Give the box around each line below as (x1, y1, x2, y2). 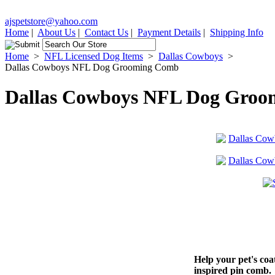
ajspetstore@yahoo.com (5, 16, 98, 26)
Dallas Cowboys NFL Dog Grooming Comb (5, 62, 179, 72)
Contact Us (85, 27, 128, 37)
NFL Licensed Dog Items (44, 51, 143, 61)
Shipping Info (210, 27, 263, 37)
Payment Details (137, 27, 201, 37)
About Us (37, 27, 76, 37)
